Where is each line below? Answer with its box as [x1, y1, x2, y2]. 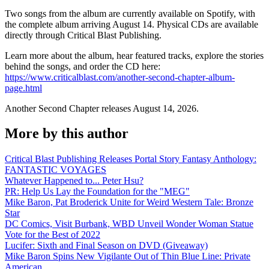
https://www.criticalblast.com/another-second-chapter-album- [5, 71, 235, 82]
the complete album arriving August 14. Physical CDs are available [5, 19, 258, 29]
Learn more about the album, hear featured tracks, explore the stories [5, 50, 264, 61]
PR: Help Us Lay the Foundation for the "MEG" [5, 186, 190, 197]
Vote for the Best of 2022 [5, 229, 100, 240]
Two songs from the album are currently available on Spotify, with [5, 8, 255, 19]
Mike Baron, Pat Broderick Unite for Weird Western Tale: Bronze [5, 197, 253, 208]
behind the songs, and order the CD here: [5, 61, 160, 71]
